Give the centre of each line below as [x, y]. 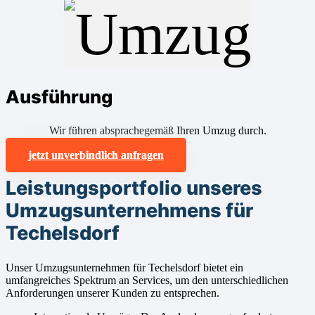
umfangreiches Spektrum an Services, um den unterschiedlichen [147, 281]
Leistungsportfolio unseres [134, 188]
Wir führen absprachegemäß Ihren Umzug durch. [157, 130]
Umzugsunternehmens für [129, 211]
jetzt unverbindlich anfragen [96, 155]
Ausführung [59, 96]
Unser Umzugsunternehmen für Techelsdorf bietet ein [124, 268]
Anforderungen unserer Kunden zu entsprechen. [112, 293]
